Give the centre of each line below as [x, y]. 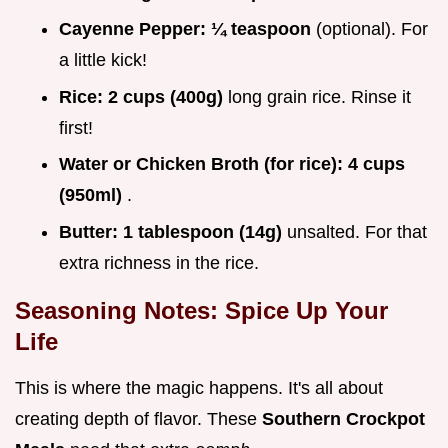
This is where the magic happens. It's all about [199, 387]
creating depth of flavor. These [138, 418]
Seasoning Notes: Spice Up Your [201, 310]
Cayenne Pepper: [135, 29]
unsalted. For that [357, 231]
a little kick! [103, 60]
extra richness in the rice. [159, 262]
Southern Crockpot [343, 418]
